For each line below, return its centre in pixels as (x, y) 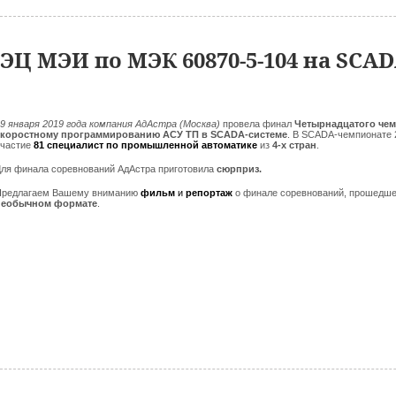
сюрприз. (240, 169)
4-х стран (294, 145)
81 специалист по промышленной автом (132, 145)
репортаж (210, 193)
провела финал (259, 124)
